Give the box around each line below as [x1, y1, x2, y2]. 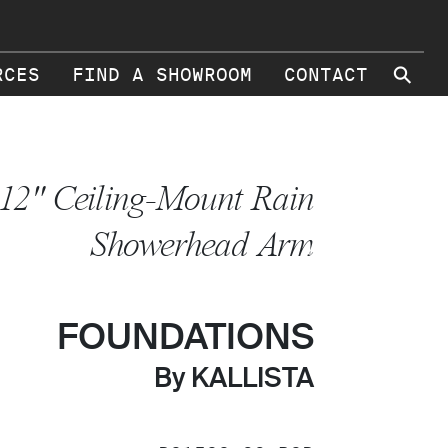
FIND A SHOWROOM [72, 64, 252, 86]
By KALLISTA [154, 366, 314, 393]
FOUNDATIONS [57, 321, 314, 357]
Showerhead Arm [89, 225, 314, 264]
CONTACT [284, 64, 368, 86]
